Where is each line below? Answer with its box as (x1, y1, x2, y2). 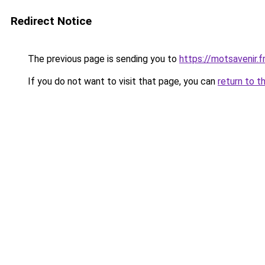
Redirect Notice (11, 14, 92, 28)
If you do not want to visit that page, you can (25, 76, 218, 87)
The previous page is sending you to (25, 53, 179, 64)
